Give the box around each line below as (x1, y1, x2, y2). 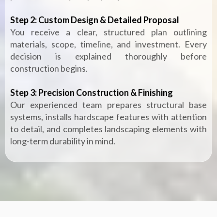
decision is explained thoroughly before (10, 50, 207, 62)
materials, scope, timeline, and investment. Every (10, 38, 207, 49)
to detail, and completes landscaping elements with (10, 123, 207, 134)
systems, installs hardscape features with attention (10, 111, 207, 122)
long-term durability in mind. (10, 135, 115, 146)
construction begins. (10, 62, 88, 74)
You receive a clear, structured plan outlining (10, 26, 207, 37)
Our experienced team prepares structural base (10, 99, 207, 110)
